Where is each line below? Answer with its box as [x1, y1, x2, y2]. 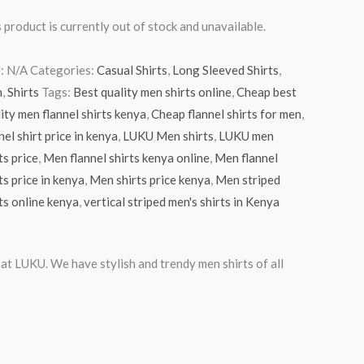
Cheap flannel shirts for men [150, 106, 301, 121]
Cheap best [236, 84, 297, 99]
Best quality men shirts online [72, 84, 232, 99]
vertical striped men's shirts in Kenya [83, 193, 279, 209]
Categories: [29, 62, 97, 77]
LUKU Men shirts [122, 128, 214, 143]
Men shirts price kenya [89, 171, 210, 187]
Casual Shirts [96, 62, 167, 77]
